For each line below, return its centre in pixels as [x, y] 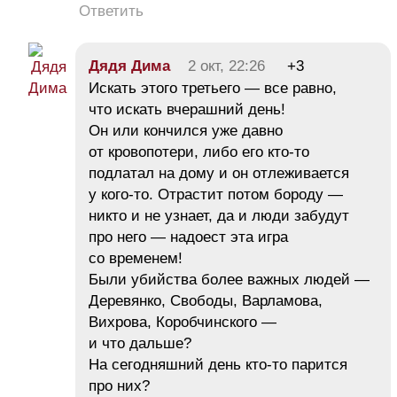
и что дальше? [140, 344]
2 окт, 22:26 [226, 66]
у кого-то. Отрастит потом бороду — [216, 195]
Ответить [111, 12]
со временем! [136, 259]
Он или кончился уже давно [186, 131]
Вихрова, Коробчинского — [183, 323]
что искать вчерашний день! [187, 110]
